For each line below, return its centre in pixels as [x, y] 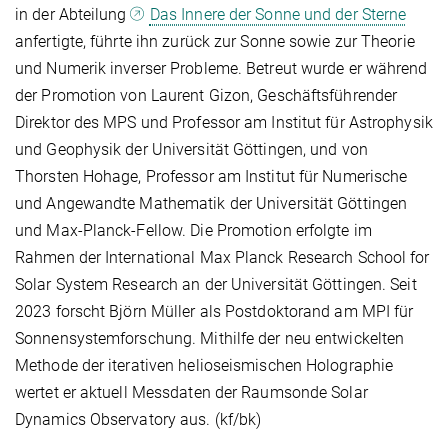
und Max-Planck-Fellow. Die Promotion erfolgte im [193, 231]
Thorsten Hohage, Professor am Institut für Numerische [211, 177]
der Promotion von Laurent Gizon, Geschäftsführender [206, 96]
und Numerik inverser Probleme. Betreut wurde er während [221, 69]
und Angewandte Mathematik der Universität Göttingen [211, 204]
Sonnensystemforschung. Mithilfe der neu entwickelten [210, 339]
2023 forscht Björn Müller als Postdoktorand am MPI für [214, 312]
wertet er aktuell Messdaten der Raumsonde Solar [191, 393]
